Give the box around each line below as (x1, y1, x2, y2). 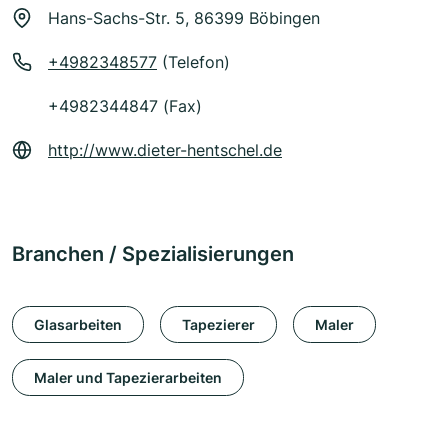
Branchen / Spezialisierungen (12, 242, 294, 267)
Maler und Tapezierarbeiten (34, 368, 222, 386)
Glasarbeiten (34, 315, 122, 333)
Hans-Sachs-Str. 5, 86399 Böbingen (48, 8, 320, 29)
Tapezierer (182, 315, 255, 333)
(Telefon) (157, 52, 230, 73)
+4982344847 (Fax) (48, 96, 202, 117)
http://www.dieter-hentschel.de (48, 140, 282, 161)
